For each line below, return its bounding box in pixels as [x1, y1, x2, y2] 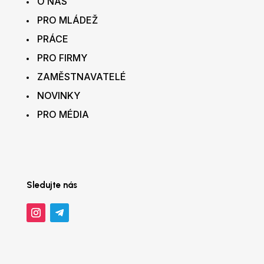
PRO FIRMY [37, 52, 87, 64]
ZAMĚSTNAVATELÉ [37, 71, 126, 83]
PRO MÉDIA [37, 108, 89, 121]
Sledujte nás [26, 180, 77, 191]
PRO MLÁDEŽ [37, 14, 98, 27]
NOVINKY [37, 90, 80, 102]
